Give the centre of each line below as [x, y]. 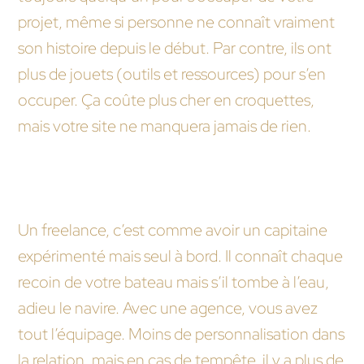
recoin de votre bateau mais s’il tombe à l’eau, [173, 282]
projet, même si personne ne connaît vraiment [176, 22]
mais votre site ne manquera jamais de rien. [165, 126]
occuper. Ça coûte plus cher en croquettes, [166, 100]
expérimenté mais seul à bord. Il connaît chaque [180, 256]
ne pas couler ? [69, 204]
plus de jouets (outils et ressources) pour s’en [172, 74]
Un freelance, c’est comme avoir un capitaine [173, 230]
